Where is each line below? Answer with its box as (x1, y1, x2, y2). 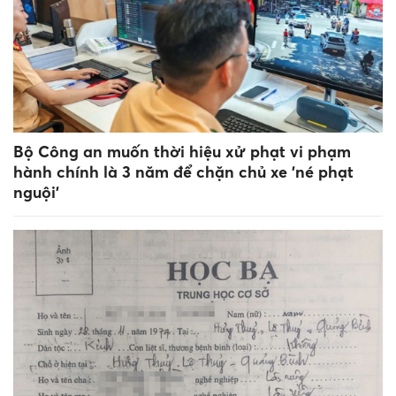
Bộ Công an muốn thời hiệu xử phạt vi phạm (13, 141, 351, 161)
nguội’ (13, 182, 59, 202)
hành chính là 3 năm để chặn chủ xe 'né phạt (13, 162, 354, 181)
